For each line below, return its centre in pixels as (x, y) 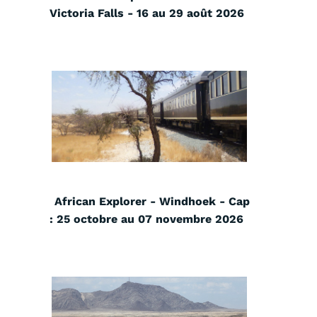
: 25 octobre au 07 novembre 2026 (146, 219)
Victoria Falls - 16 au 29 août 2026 (146, 13)
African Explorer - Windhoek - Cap (152, 202)
